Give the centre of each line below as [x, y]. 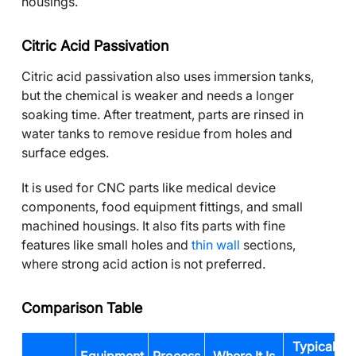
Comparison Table [82, 308]
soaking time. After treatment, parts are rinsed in [163, 114]
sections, [268, 245]
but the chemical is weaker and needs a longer [158, 95]
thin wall [216, 245]
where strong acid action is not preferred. [143, 264]
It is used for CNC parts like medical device [149, 188]
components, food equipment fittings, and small [162, 207]
